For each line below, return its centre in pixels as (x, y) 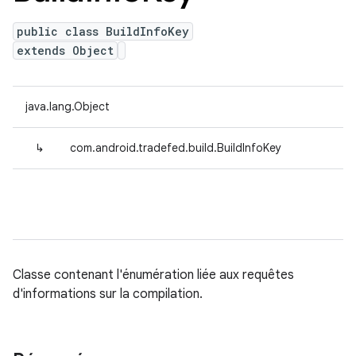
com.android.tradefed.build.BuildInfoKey (176, 148)
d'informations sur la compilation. (108, 294)
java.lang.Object (68, 106)
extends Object (65, 50)
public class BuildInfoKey (103, 31)
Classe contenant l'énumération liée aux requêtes (153, 275)
